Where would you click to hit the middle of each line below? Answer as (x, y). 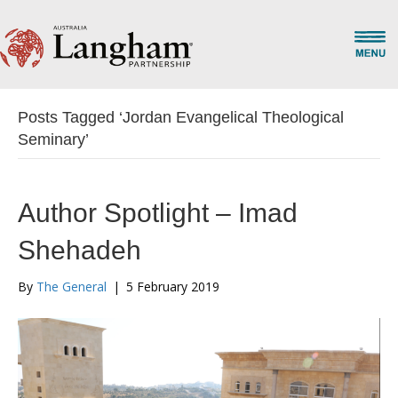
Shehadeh (80, 250)
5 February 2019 (173, 287)
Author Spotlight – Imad (158, 213)
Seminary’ (53, 139)
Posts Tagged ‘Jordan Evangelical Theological (181, 117)
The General (72, 287)
